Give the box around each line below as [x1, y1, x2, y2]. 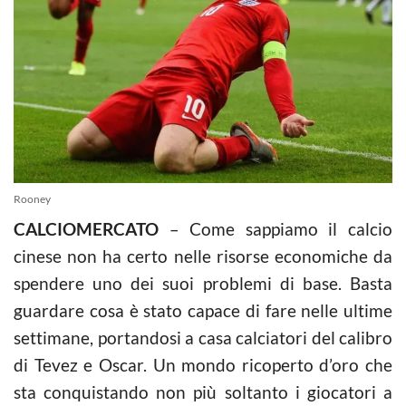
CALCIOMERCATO [14, 217, 159, 239]
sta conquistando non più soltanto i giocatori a [14, 381, 392, 402]
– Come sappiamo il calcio [159, 217, 392, 239]
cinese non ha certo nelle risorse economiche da [14, 245, 392, 266]
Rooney [14, 191, 51, 206]
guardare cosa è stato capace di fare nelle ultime [14, 299, 392, 321]
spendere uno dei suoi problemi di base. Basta [14, 272, 392, 294]
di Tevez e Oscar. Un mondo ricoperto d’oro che [14, 353, 392, 375]
